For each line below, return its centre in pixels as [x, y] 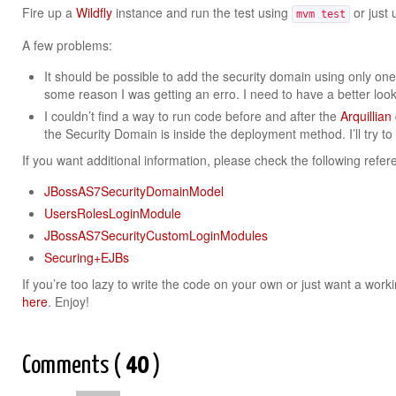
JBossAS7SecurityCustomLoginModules [156, 235]
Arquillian [366, 116]
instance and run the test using [202, 12]
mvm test [321, 14]
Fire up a [49, 12]
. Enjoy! [69, 301]
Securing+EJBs [87, 257]
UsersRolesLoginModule [113, 213]
